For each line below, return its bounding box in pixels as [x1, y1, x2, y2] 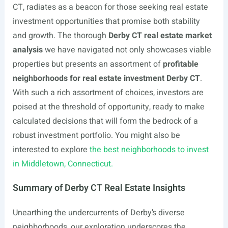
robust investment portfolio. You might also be [12, 129, 180, 142]
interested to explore [12, 144, 90, 156]
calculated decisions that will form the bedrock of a [12, 115, 198, 128]
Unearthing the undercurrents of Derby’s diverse [12, 207, 185, 219]
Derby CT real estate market [108, 30, 212, 42]
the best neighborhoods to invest [89, 144, 209, 156]
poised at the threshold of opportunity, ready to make [12, 101, 205, 113]
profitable [162, 58, 198, 71]
